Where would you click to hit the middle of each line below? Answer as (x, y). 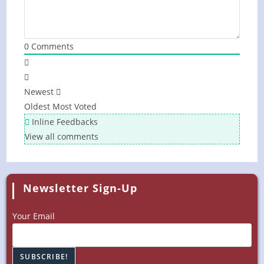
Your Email (34, 216)
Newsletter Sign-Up (80, 188)
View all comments (62, 136)
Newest (39, 91)
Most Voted (75, 106)
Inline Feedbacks (64, 121)
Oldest (37, 106)
